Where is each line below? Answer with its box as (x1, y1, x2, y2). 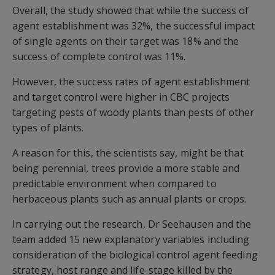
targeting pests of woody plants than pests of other (12, 106, 255, 119)
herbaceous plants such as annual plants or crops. (12, 192, 247, 206)
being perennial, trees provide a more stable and (12, 161, 240, 175)
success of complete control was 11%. (12, 50, 186, 63)
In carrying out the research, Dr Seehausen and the (12, 217, 252, 231)
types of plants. (12, 121, 84, 134)
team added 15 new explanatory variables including (12, 233, 250, 246)
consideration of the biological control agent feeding (12, 248, 258, 261)
